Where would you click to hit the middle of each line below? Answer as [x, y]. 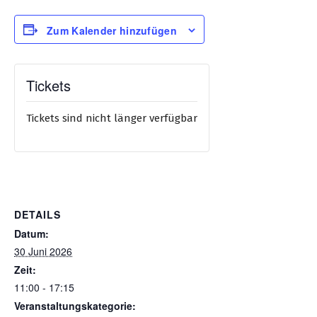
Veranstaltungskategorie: [75, 306]
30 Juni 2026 [43, 252]
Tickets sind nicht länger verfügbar [112, 119]
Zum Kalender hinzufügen [112, 31]
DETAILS [38, 215]
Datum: [31, 234]
